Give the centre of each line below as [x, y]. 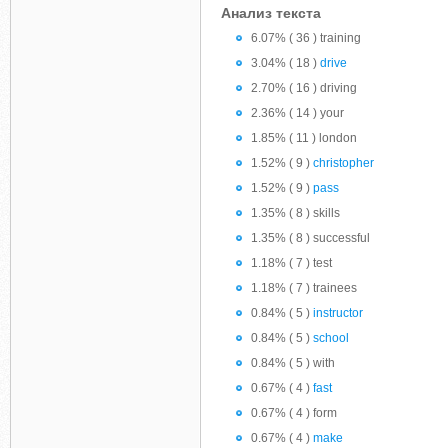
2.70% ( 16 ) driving [304, 88]
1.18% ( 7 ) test [291, 263]
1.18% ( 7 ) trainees [304, 288]
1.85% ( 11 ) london [304, 138]
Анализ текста [271, 13]
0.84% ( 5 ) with [293, 363]
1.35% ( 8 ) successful [310, 238]
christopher [343, 163]
